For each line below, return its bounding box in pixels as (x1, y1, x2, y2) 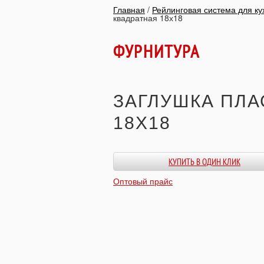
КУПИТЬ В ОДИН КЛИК (169, 156, 240, 168)
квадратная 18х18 (113, 12, 183, 24)
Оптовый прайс (113, 175, 173, 187)
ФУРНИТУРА (113, 39, 200, 63)
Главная (113, 4, 145, 15)
